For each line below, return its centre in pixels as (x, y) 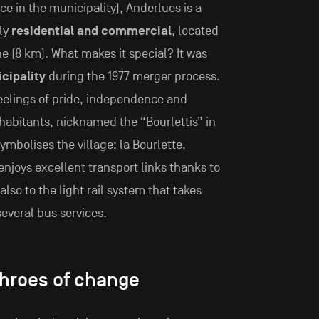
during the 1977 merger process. (132, 77)
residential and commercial (91, 31)
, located (195, 31)
